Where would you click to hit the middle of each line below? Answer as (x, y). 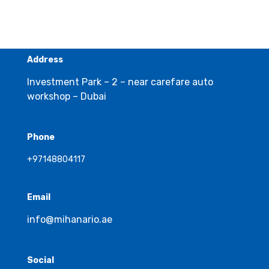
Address (45, 59)
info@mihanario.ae (69, 219)
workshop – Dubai (66, 96)
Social (40, 260)
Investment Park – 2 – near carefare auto (120, 82)
